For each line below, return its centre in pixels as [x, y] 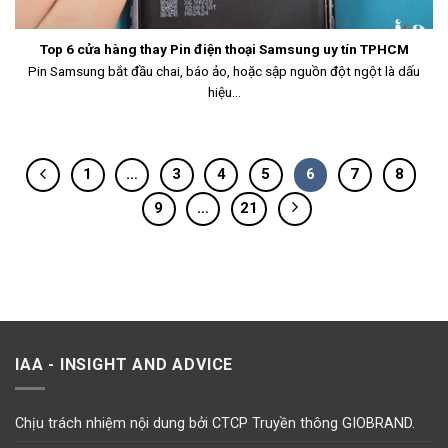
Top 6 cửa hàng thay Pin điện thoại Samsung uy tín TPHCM [224, 49]
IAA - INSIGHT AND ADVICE [124, 364]
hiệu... [224, 91]
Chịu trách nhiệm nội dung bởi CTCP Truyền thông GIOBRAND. [215, 424]
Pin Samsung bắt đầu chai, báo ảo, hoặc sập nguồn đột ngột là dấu [224, 70]
